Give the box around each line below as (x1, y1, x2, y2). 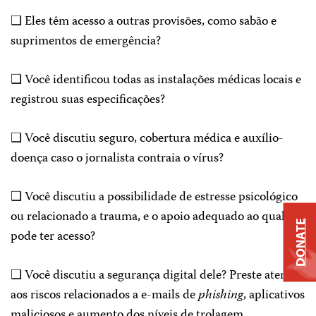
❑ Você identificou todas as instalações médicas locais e (11, 70, 301, 91)
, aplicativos (243, 285, 305, 306)
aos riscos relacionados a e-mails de (11, 285, 198, 306)
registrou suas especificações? (11, 90, 165, 111)
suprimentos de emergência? (11, 31, 161, 52)
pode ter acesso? (11, 226, 95, 248)
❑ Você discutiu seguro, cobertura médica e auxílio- (11, 128, 284, 150)
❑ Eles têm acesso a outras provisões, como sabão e (11, 11, 276, 32)
